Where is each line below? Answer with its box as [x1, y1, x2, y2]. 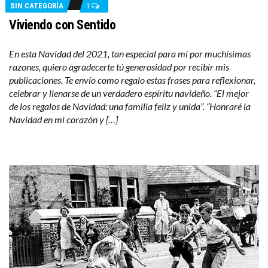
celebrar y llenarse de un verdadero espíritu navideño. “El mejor [9, 87, 249, 99]
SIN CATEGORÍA [10, 1, 63, 11]
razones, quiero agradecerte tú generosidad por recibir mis [9, 61, 229, 73]
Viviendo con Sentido [9, 17, 116, 33]
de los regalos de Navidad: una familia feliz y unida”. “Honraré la [9, 100, 251, 112]
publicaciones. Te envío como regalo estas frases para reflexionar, [9, 74, 255, 86]
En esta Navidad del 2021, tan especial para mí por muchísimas [9, 48, 251, 60]
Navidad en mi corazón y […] [9, 114, 118, 126]
